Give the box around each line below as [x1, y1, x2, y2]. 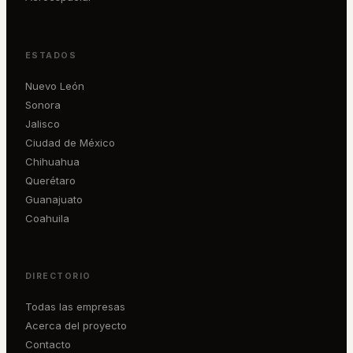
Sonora [25, 98, 61, 111]
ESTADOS [25, 50, 77, 61]
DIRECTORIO [25, 271, 91, 281]
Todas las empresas [25, 300, 125, 313]
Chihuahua [25, 154, 80, 168]
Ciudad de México [25, 136, 115, 149]
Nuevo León [25, 79, 84, 92]
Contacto [25, 338, 71, 351]
